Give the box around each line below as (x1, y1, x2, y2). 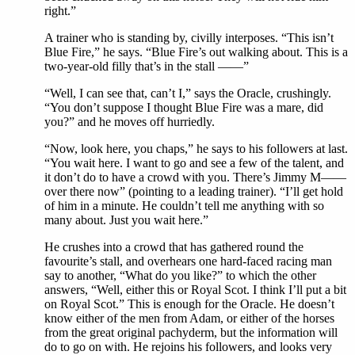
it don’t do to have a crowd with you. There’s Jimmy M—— (44, 170, 346, 185)
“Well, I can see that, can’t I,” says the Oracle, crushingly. (44, 86, 331, 101)
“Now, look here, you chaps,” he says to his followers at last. (44, 142, 348, 156)
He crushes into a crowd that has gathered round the (44, 240, 303, 254)
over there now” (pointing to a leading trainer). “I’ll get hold (44, 185, 343, 199)
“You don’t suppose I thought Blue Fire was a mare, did (44, 101, 323, 115)
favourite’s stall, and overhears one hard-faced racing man (44, 254, 332, 269)
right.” (44, 4, 76, 18)
